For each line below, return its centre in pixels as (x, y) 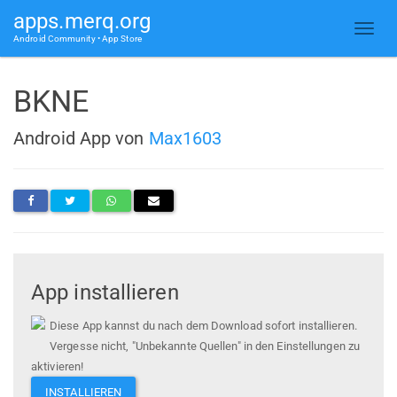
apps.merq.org (82, 21)
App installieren (105, 293)
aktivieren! (58, 367)
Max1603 (185, 138)
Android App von (81, 138)
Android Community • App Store (78, 39)
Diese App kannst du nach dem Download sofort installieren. (203, 326)
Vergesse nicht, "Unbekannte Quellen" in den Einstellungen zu (205, 346)
